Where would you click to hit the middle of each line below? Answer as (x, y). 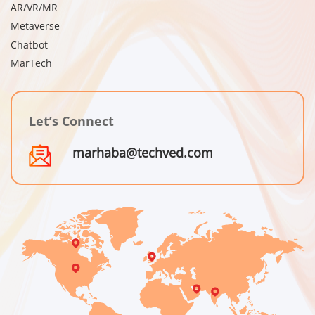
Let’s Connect (71, 121)
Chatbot (29, 44)
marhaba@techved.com (143, 152)
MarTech (31, 63)
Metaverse (35, 26)
